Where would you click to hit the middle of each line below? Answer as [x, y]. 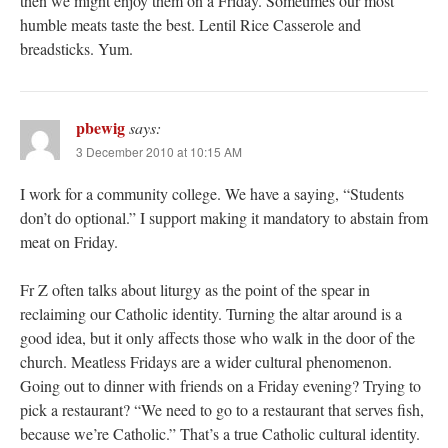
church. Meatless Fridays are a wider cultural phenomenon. [206, 362]
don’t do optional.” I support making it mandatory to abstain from [224, 218]
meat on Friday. [69, 242]
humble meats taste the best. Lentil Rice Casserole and [190, 25]
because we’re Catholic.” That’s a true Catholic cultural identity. [220, 434]
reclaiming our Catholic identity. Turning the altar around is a [211, 314]
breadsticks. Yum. [76, 49]
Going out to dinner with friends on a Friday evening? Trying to [220, 386]
